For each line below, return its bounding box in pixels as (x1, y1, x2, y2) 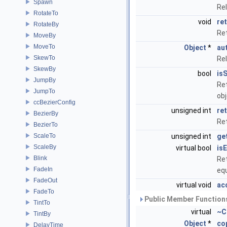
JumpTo (33, 87, 55, 95)
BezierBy (33, 109, 58, 117)
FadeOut (33, 176, 57, 184)
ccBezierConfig (33, 98, 75, 106)
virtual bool (176, 144, 213, 152)
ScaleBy (33, 143, 56, 150)
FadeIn (33, 165, 53, 173)
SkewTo (33, 54, 55, 61)
